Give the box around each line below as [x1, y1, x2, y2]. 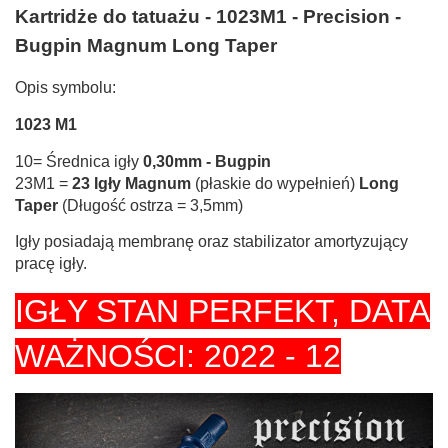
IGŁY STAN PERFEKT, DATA [15, 292, 430, 329]
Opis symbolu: [15, 78, 116, 96]
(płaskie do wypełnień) [191, 174, 359, 192]
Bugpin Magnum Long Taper [15, 35, 277, 57]
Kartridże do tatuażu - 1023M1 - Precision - [15, 6, 401, 28]
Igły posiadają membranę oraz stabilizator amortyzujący [15, 232, 408, 250]
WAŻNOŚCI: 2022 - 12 [15, 337, 341, 374]
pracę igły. [15, 254, 87, 272]
